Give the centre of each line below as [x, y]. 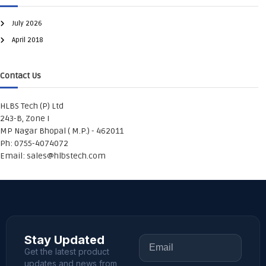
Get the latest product [67, 251]
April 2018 [28, 40]
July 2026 [27, 23]
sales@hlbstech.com [66, 156]
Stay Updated [64, 240]
